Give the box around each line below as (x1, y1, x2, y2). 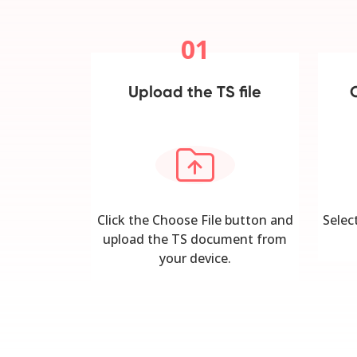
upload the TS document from (103, 230, 287, 249)
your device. (159, 249, 231, 268)
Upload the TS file (128, 82, 261, 102)
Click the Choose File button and (96, 211, 293, 229)
